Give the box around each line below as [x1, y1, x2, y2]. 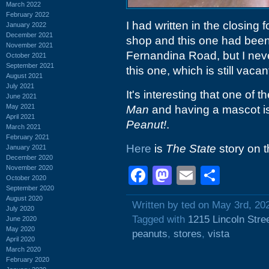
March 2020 [6, 245, 41, 253]
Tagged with [132, 214, 188, 225]
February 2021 [6, 133, 49, 141]
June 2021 [6, 92, 37, 100]
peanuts [132, 228, 168, 240]
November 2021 [6, 41, 53, 49]
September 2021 [6, 61, 54, 69]
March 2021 [6, 122, 41, 130]
